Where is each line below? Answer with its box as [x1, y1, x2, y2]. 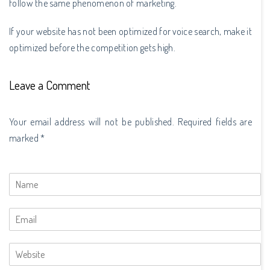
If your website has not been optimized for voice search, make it [9, 25, 252, 37]
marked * [9, 131, 45, 144]
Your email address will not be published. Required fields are [9, 115, 252, 128]
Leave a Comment [9, 77, 90, 93]
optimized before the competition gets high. [9, 41, 175, 54]
